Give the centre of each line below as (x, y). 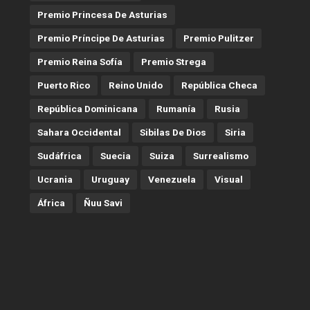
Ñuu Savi (103, 202)
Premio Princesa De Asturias (102, 14)
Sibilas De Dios (173, 132)
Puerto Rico (63, 85)
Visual (228, 179)
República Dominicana (87, 108)
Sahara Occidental (79, 132)
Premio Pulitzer (218, 38)
